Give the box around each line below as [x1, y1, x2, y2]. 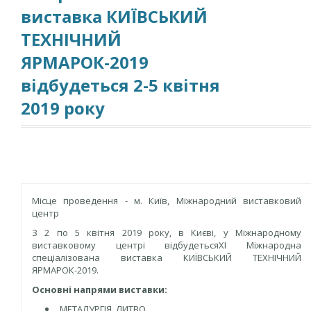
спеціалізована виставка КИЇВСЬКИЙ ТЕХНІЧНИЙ [32, 251, 301, 264]
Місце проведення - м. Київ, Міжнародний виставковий [32, 194, 301, 207]
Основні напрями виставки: [32, 283, 167, 296]
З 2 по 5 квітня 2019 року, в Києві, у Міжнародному [32, 226, 301, 239]
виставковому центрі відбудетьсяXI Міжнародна [32, 239, 301, 251]
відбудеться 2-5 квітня [21, 74, 220, 96]
